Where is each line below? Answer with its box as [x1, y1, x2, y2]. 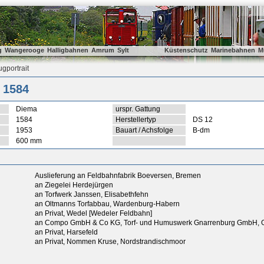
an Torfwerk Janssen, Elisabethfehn [35, 190, 150, 199]
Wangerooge [5, 47, 44, 54]
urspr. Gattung [115, 105, 160, 113]
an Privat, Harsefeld [35, 228, 100, 236]
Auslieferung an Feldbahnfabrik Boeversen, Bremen [35, 171, 203, 180]
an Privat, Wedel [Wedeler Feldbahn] [35, 209, 152, 217]
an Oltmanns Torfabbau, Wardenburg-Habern [35, 200, 181, 208]
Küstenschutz [164, 47, 208, 54]
